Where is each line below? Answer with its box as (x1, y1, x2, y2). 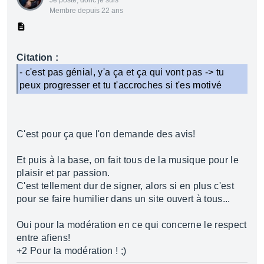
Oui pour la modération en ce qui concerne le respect (16, 220, 247, 230)
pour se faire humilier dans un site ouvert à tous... (16, 194, 230, 204)
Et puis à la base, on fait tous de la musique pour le (16, 155, 239, 165)
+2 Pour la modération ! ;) (16, 246, 127, 256)
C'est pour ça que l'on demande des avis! (16, 129, 196, 139)
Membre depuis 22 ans (49, 6, 123, 15)
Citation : (16, 52, 59, 62)
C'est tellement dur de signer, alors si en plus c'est (16, 181, 234, 191)
